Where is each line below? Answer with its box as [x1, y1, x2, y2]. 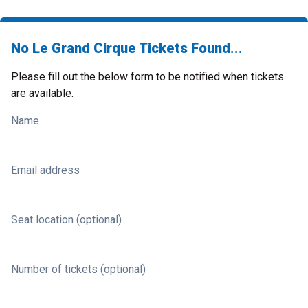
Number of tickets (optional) [11, 263, 146, 276]
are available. [11, 87, 74, 100]
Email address [11, 164, 80, 177]
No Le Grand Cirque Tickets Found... [11, 40, 243, 56]
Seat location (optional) [11, 213, 122, 226]
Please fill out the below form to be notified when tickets [11, 70, 284, 83]
